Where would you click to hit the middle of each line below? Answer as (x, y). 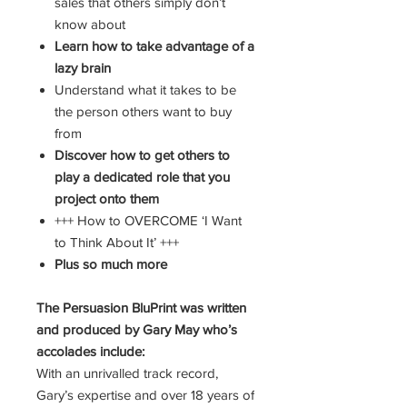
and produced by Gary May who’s (137, 329)
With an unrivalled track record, (127, 373)
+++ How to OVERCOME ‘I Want (148, 220)
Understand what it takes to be (145, 89)
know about (90, 24)
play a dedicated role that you (142, 177)
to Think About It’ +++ (117, 242)
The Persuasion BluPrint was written (141, 308)
